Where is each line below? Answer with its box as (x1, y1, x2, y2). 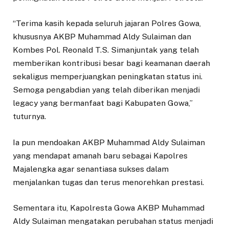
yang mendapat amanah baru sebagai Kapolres (13, 150, 188, 161)
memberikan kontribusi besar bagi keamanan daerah (13, 58, 210, 68)
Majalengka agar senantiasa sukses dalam (13, 164, 169, 174)
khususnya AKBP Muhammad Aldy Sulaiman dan (13, 32, 191, 42)
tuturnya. (13, 111, 46, 122)
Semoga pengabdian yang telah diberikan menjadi (13, 85, 200, 95)
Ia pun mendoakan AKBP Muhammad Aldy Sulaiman (13, 137, 205, 147)
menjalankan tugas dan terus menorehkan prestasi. (13, 177, 204, 187)
